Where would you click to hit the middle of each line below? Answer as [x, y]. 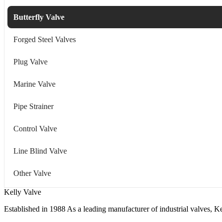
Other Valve [32, 173]
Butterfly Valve [39, 17]
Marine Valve [34, 84]
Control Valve [35, 128]
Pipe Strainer [33, 106]
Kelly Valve [23, 192]
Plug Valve [30, 61]
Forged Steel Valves [45, 39]
